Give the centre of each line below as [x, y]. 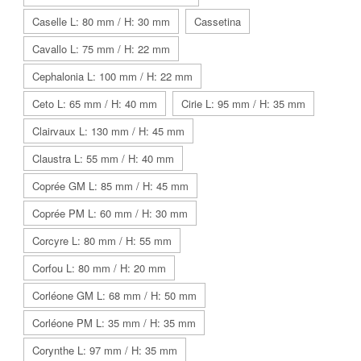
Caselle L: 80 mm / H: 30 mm [101, 21]
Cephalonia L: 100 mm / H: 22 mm [112, 76]
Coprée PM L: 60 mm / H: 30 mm [110, 213]
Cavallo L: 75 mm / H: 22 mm [101, 49]
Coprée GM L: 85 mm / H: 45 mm [110, 186]
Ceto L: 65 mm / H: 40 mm [95, 104]
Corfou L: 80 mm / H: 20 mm [99, 268]
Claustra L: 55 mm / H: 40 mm [103, 158]
